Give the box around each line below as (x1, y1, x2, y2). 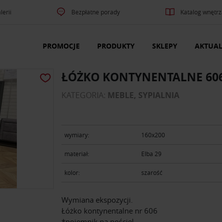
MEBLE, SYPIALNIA (108, 90, 179, 101)
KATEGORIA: (61, 90, 108, 101)
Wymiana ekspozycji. (61, 194, 133, 205)
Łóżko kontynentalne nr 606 (61, 205, 158, 216)
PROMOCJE (43, 41, 80, 51)
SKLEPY (152, 41, 177, 51)
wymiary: (64, 130, 89, 139)
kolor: (64, 168, 80, 177)
